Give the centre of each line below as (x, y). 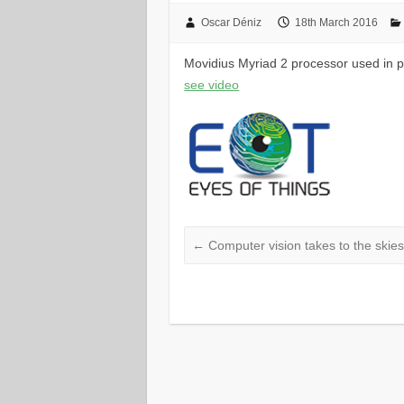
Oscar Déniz (231, 23)
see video (212, 84)
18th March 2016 (336, 23)
